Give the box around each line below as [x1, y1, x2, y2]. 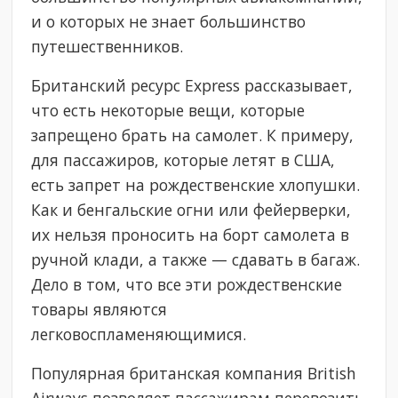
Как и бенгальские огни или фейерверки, [31, 198, 352, 220]
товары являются [31, 298, 168, 320]
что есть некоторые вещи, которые [31, 99, 306, 121]
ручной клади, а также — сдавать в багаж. [31, 248, 361, 270]
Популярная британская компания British [31, 362, 357, 384]
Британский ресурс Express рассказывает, [31, 74, 354, 96]
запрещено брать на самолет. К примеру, [31, 123, 354, 146]
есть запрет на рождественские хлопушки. [31, 173, 361, 195]
